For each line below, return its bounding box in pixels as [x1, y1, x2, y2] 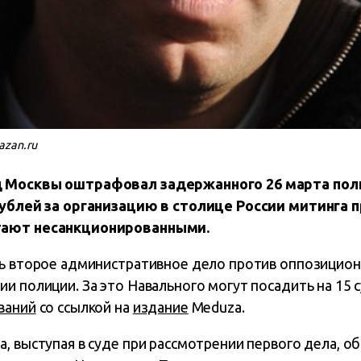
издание [132, 299, 189, 315]
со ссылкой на [35, 299, 133, 315]
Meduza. [188, 299, 245, 315]
